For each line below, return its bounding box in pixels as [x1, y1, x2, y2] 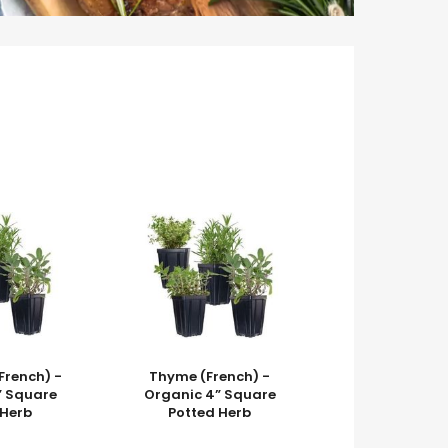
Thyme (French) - [149, 367, 271, 386]
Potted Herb [168, 403, 252, 422]
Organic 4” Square [143, 385, 276, 404]
